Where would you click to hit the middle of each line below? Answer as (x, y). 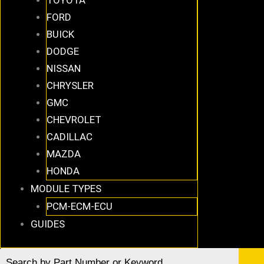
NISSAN (63, 68)
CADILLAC (69, 136)
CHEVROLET (74, 119)
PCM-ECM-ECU (79, 206)
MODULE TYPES (66, 188)
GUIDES (48, 224)
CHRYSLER (70, 85)
